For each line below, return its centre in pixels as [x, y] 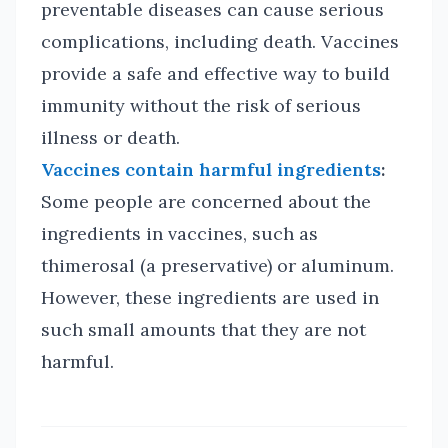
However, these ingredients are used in [210, 297]
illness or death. [110, 137]
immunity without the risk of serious [201, 105]
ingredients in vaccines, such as [179, 233]
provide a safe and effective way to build [215, 73]
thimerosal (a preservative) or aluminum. [217, 265]
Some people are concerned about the [206, 201]
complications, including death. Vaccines [220, 41]
